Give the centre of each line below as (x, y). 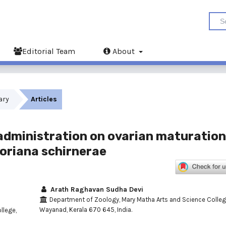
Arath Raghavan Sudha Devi (96, 189)
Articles (44, 99)
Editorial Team (49, 51)
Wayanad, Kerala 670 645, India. (86, 210)
